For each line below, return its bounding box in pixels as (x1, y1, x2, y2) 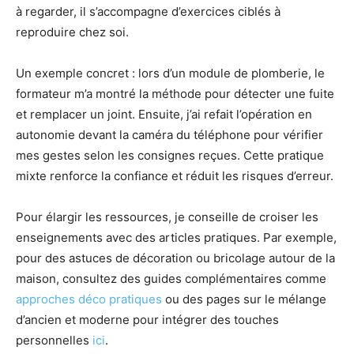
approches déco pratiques (16, 291, 162, 307)
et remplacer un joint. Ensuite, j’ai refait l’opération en (16, 106, 312, 122)
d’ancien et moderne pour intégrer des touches (16, 311, 279, 327)
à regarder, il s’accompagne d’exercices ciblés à (16, 3, 281, 19)
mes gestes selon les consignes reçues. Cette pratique (16, 147, 324, 163)
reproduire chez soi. (16, 24, 129, 40)
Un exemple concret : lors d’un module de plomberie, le (16, 65, 325, 81)
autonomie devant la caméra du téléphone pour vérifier (16, 126, 323, 142)
